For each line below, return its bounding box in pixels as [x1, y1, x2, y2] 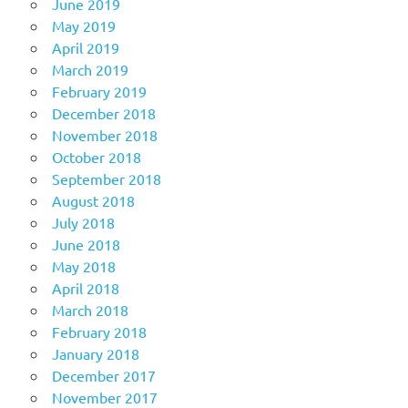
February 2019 [51, 82, 147, 101]
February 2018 [51, 322, 147, 342]
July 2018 [51, 213, 115, 232]
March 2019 [51, 60, 128, 79]
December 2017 [51, 366, 156, 385]
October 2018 [51, 148, 141, 167]
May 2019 [51, 16, 116, 36]
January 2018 [51, 344, 139, 363]
